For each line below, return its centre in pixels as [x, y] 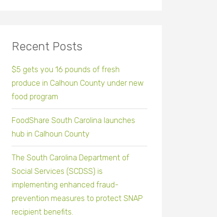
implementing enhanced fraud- [65, 185]
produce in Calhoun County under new [78, 83]
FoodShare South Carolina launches [73, 121]
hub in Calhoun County [51, 134]
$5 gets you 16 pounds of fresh [66, 70]
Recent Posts [47, 47]
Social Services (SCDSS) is [57, 171]
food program [35, 97]
